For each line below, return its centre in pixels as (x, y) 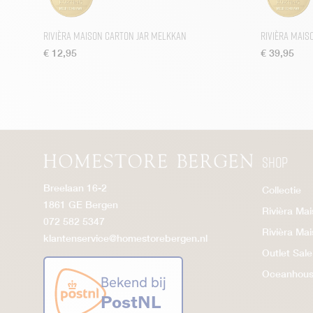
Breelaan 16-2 (75, 188)
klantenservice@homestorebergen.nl (125, 238)
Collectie (281, 190)
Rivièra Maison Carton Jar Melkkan (115, 36)
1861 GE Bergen (81, 205)
